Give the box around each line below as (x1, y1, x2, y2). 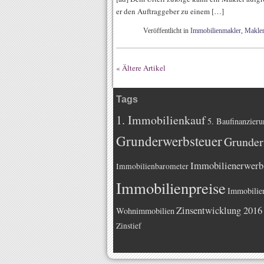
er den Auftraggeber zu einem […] (116, 6, 224, 16)
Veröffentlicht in (143, 27, 190, 35)
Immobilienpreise (116, 177, 226, 198)
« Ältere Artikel (116, 62, 166, 73)
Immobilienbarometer (116, 161, 189, 171)
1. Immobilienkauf (116, 112, 206, 128)
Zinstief (116, 220, 141, 231)
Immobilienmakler (190, 27, 241, 35)
